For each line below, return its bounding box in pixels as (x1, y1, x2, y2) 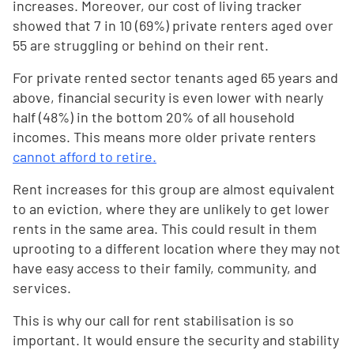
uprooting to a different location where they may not (13, 239, 341, 258)
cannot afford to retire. (13, 148, 156, 166)
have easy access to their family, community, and (13, 259, 317, 277)
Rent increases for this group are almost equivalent (13, 180, 335, 198)
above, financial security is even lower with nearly (13, 88, 323, 107)
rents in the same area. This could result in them (13, 220, 317, 238)
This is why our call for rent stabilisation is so (13, 311, 294, 330)
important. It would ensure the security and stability (13, 331, 339, 349)
